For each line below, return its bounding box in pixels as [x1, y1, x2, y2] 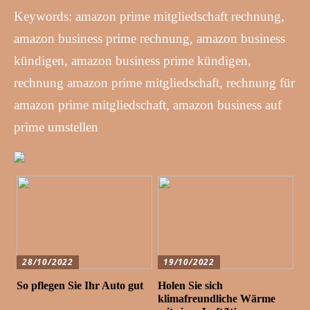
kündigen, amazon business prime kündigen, [14, 53, 251, 69]
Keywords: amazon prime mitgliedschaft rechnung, [14, 9, 284, 24]
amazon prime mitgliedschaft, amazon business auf [14, 98, 282, 113]
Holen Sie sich [158, 280, 224, 292]
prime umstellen [14, 120, 98, 135]
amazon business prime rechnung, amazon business [14, 31, 285, 46]
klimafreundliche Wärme [158, 293, 276, 305]
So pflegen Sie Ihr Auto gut [17, 280, 144, 292]
